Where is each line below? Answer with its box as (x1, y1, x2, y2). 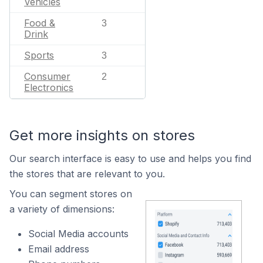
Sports (24, 49, 54, 61)
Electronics (24, 82, 73, 93)
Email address (28, 243, 89, 255)
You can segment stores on (9, 188, 132, 200)
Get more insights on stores (9, 127, 195, 144)
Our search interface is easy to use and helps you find (9, 153, 251, 164)
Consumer (24, 70, 70, 82)
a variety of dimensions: (9, 203, 114, 215)
